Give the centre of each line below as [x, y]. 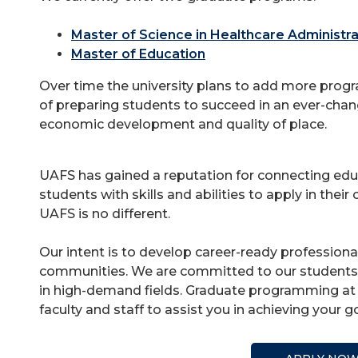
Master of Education [138, 54]
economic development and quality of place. [185, 124]
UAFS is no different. [105, 214]
